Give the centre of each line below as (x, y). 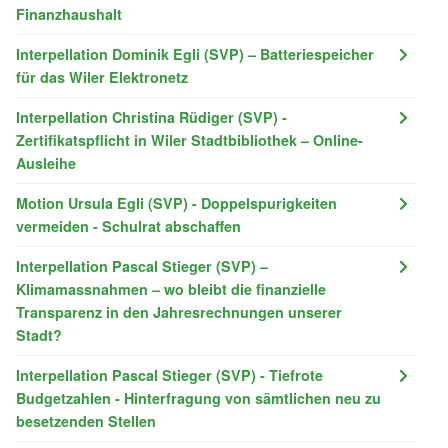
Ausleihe (46, 162)
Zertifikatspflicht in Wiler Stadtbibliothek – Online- (189, 139)
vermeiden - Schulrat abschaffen (128, 225)
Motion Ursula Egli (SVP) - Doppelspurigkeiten (176, 202)
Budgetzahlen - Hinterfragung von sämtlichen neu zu (198, 397)
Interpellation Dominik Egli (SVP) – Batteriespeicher (195, 53)
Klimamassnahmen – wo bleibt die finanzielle (171, 288)
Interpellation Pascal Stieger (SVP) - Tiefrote (169, 374)
